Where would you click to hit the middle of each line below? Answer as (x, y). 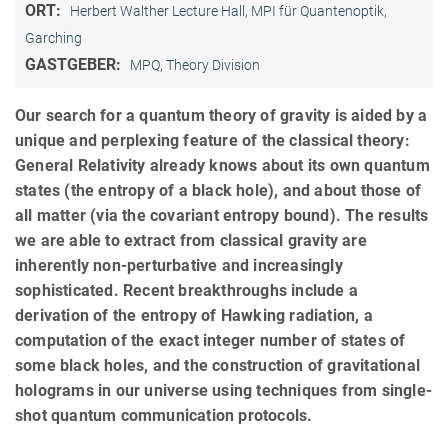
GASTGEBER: (75, 64)
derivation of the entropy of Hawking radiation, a (194, 315)
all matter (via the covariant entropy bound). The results (222, 215)
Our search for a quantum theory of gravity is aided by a (221, 115)
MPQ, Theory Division (195, 64)
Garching (53, 37)
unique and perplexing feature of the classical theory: (212, 140)
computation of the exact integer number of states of (210, 340)
